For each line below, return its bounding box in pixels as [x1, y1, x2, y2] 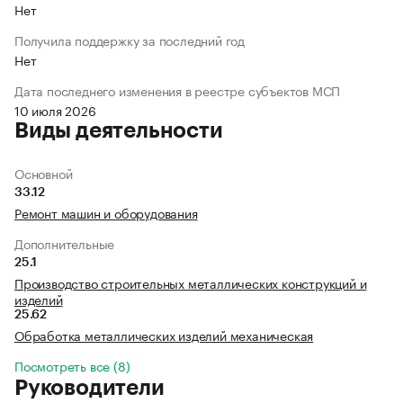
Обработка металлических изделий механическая [14, 325, 314, 345]
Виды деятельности [14, 120, 223, 142]
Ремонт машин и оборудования [14, 202, 198, 223]
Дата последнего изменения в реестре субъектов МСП [14, 80, 341, 101]
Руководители [14, 377, 165, 399]
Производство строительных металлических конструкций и [14, 273, 367, 293]
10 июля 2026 [14, 100, 96, 121]
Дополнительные [14, 233, 115, 254]
